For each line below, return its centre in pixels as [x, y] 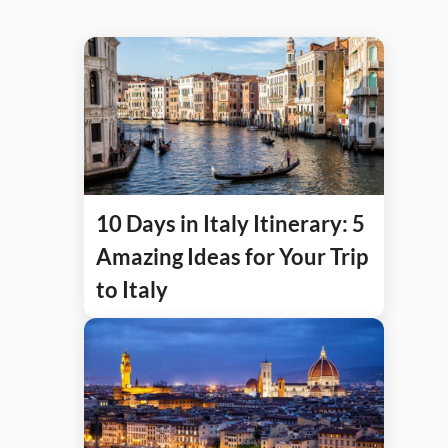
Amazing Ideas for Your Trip [232, 256]
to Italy [132, 289]
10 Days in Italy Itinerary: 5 [230, 223]
